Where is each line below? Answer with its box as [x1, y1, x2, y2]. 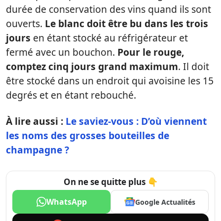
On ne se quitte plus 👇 [63, 176, 158, 187]
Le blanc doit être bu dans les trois [45, 17, 208, 30]
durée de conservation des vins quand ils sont [6, 2, 211, 16]
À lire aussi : [6, 114, 66, 128]
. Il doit [178, 60, 209, 73]
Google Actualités [135, 197, 195, 207]
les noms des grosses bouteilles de [6, 129, 169, 142]
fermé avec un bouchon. [6, 45, 117, 59]
